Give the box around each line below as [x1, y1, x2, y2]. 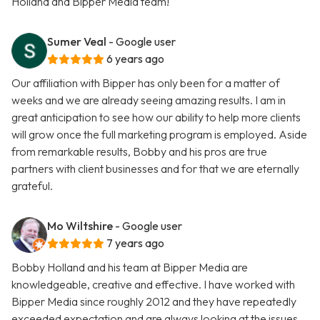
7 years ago [106, 236, 164, 251]
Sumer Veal [47, 34, 106, 49]
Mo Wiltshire [47, 219, 113, 234]
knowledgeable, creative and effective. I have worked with [11, 277, 295, 292]
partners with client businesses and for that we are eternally [11, 161, 299, 176]
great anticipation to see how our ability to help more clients [11, 110, 301, 125]
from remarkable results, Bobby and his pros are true [11, 144, 267, 159]
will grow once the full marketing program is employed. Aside [11, 127, 307, 142]
